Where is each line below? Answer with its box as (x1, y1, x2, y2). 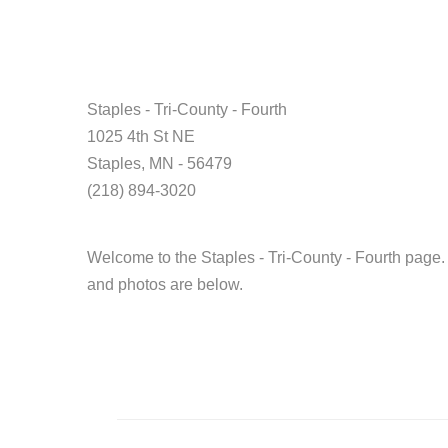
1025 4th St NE (87, 128, 195, 145)
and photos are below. (87, 276, 243, 293)
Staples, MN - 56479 (87, 155, 232, 172)
